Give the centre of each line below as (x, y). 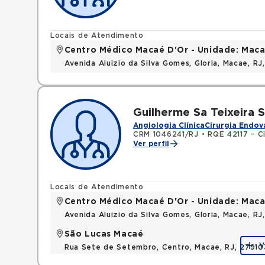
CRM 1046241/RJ (166, 134)
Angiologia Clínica (169, 125)
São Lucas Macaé (104, 234)
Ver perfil (151, 144)
